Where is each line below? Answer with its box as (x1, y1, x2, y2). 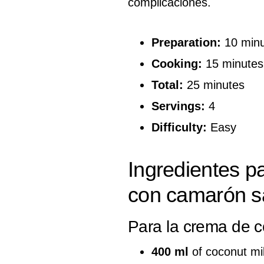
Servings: (151, 99, 205, 113)
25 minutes (183, 78, 245, 91)
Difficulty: (151, 120, 207, 134)
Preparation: (151, 35, 221, 49)
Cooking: (151, 57, 202, 70)
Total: (151, 78, 183, 91)
